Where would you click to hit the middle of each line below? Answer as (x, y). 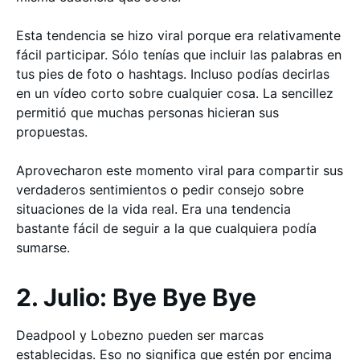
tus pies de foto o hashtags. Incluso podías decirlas (173, 74)
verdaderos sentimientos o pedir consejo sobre (160, 190)
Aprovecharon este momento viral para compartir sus (180, 170)
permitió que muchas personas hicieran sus (147, 112)
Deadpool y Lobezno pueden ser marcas (140, 335)
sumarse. (43, 247)
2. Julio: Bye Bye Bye (136, 297)
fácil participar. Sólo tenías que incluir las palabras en (179, 55)
